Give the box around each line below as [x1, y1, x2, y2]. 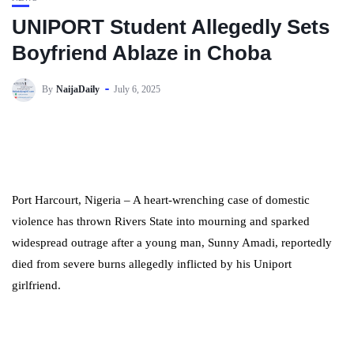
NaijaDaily [56, 83, 100, 95]
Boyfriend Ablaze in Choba [12, 41, 271, 65]
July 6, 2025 [114, 83, 160, 95]
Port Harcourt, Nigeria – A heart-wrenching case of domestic [12, 194, 310, 206]
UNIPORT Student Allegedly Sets [12, 15, 330, 39]
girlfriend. [12, 279, 61, 292]
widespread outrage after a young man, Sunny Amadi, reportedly [12, 236, 332, 249]
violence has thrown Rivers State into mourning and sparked [12, 215, 310, 228]
